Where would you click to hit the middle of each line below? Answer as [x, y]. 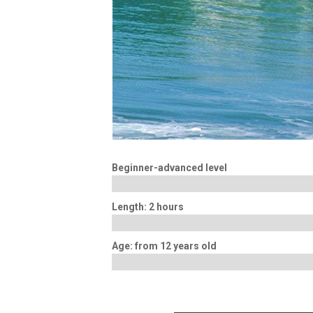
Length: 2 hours [147, 207]
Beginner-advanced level [169, 168]
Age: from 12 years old [164, 246]
